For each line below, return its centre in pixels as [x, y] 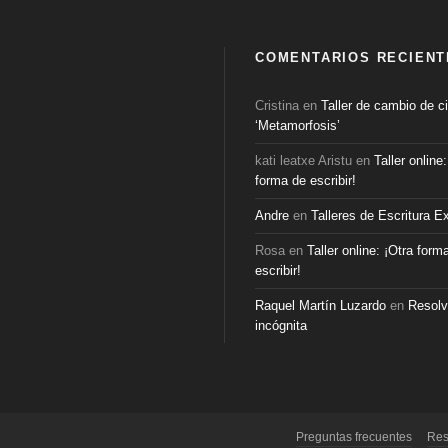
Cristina [277, 105]
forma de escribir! [305, 180]
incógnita [281, 325]
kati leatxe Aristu [303, 160]
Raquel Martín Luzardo [320, 305]
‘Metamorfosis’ [297, 125]
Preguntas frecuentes [354, 437]
